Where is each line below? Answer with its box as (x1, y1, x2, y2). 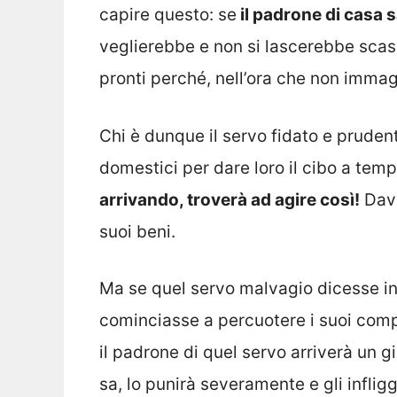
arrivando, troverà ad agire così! (99, 189, 360, 210)
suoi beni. (99, 221, 175, 242)
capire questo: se (99, 4, 237, 26)
